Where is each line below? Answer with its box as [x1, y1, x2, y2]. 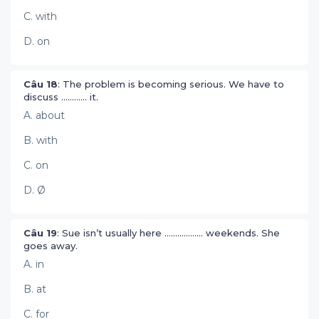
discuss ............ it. [23, 91, 101, 103]
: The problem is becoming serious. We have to [58, 78, 284, 90]
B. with [23, 134, 58, 147]
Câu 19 [23, 227, 57, 239]
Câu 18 [23, 78, 58, 90]
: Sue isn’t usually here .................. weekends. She [57, 227, 280, 239]
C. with [23, 10, 57, 23]
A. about [23, 109, 65, 122]
